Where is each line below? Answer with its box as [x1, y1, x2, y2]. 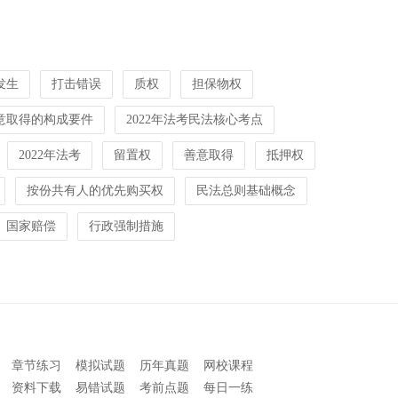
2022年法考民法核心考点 [126, 113, 263, 126]
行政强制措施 [89, 219, 163, 233]
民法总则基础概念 [196, 184, 296, 197]
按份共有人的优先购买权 [27, 184, 163, 197]
